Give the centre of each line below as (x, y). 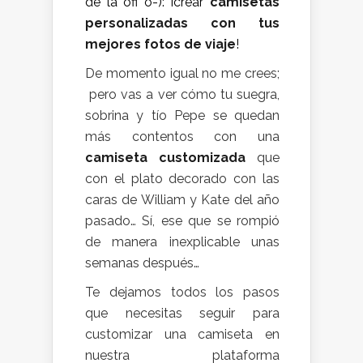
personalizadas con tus (182, 23)
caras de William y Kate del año (182, 199)
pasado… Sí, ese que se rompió (182, 220)
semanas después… (142, 263)
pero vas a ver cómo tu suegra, (182, 94)
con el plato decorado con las (182, 178)
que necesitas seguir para (182, 313)
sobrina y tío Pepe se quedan (182, 115)
